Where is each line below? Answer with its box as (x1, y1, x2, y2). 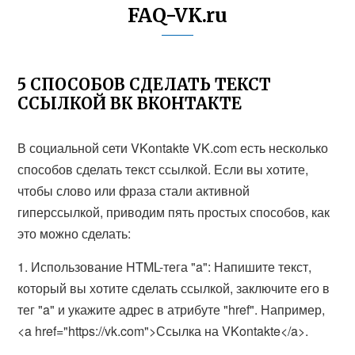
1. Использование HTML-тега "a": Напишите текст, (17, 258, 312, 276)
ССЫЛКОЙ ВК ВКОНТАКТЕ (17, 94, 242, 113)
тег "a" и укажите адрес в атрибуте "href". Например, (17, 300, 326, 319)
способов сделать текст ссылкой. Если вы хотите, (17, 160, 309, 178)
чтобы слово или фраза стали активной (17, 181, 250, 200)
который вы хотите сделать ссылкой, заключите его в (17, 279, 330, 297)
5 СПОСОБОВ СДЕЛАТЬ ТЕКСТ (17, 74, 272, 94)
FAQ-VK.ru (128, 3, 227, 28)
